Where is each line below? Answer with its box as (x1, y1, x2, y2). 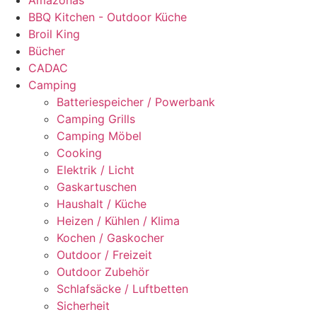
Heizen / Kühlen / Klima (57, 214, 180, 229)
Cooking (57, 146, 102, 161)
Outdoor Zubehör (57, 265, 149, 279)
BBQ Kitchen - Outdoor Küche (28, 10, 187, 25)
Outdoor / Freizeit (57, 248, 152, 263)
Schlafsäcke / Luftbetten (57, 282, 188, 296)
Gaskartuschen (57, 180, 137, 195)
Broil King (28, 27, 80, 42)
